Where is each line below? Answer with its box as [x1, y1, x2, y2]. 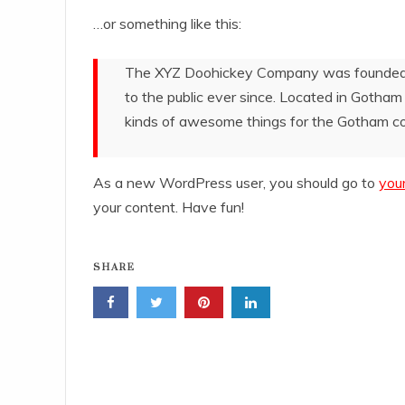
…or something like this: [93, 14, 241, 33]
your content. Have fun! [93, 198, 244, 216]
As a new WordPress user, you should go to [93, 174, 379, 192]
